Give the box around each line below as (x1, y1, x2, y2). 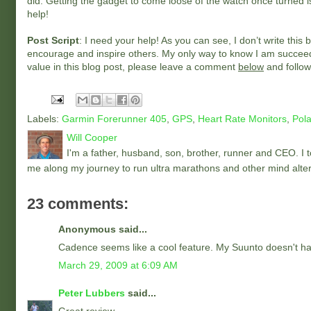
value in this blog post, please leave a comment (27, 61, 238, 72)
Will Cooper (67, 132, 117, 143)
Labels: (27, 113, 62, 124)
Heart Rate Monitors (198, 113, 287, 124)
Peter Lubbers (58, 287, 125, 299)
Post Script (27, 35, 79, 46)
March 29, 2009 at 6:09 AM (58, 260, 178, 271)
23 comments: (27, 195, 128, 212)
